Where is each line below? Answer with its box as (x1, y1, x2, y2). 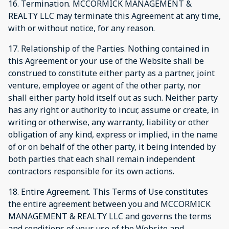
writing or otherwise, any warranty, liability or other (8, 116, 209, 128)
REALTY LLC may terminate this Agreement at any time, (8, 10, 221, 21)
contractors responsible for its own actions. (8, 165, 174, 177)
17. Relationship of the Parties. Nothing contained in (8, 42, 209, 54)
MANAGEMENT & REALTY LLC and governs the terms (8, 210, 212, 222)
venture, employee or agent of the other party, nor (8, 79, 201, 91)
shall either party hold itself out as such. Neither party (8, 91, 218, 103)
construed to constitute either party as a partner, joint (8, 67, 215, 79)
